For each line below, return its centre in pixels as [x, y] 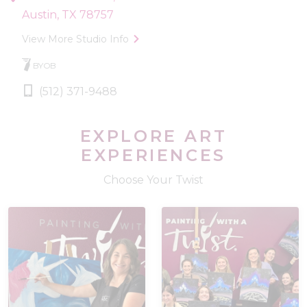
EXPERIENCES [153, 155]
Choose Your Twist [153, 180]
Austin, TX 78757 [68, 14]
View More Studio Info [75, 39]
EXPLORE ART [153, 136]
